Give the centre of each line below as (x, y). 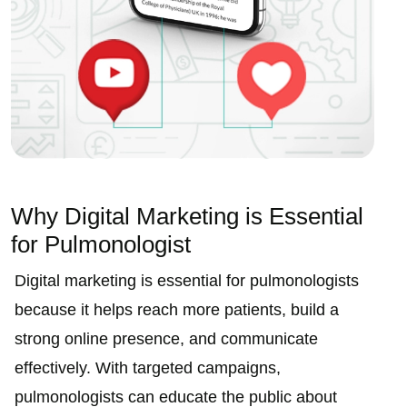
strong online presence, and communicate (166, 339)
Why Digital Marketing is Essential (187, 216)
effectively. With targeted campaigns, (148, 368)
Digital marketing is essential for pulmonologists (187, 281)
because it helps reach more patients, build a (177, 310)
